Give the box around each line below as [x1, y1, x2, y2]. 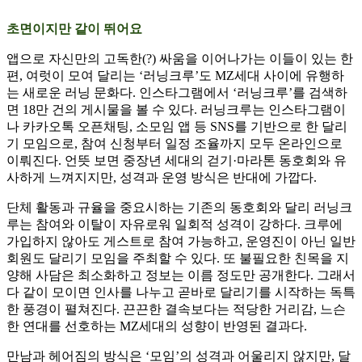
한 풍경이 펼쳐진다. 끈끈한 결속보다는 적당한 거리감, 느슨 [6, 302, 346, 317]
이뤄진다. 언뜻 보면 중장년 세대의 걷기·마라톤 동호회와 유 [6, 154, 347, 168]
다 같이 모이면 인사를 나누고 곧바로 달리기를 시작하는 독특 [6, 285, 356, 300]
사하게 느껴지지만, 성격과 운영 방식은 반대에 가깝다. [6, 170, 317, 185]
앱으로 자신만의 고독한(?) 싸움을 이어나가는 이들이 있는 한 [6, 52, 353, 66]
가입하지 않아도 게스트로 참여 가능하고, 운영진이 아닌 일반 [6, 234, 356, 249]
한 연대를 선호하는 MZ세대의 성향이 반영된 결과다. [6, 319, 307, 334]
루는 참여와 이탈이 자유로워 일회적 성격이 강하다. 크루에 [6, 217, 343, 232]
